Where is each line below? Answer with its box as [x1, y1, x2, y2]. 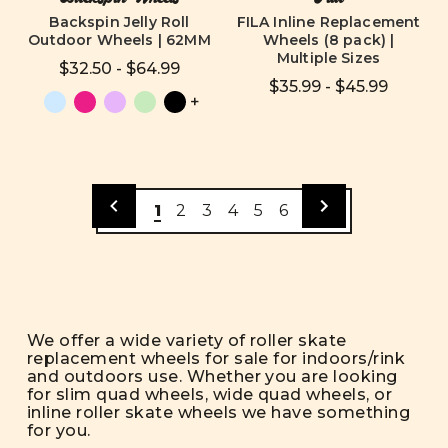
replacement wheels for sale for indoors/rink [27, 349, 406, 368]
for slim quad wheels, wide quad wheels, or [27, 385, 393, 404]
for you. [27, 421, 96, 440]
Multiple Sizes [276, 49, 381, 67]
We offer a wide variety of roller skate [27, 331, 347, 350]
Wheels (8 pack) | [262, 31, 395, 49]
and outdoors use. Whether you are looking [27, 367, 398, 386]
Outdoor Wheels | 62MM [28, 31, 211, 49]
